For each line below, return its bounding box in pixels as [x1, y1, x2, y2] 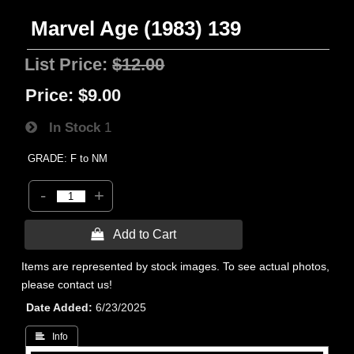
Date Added [26, 301, 89, 314]
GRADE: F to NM [28, 153, 108, 164]
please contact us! [21, 278, 113, 291]
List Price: [24, 55, 113, 74]
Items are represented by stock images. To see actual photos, [21, 260, 330, 273]
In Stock [37, 119, 101, 135]
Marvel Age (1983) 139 [31, 17, 242, 40]
